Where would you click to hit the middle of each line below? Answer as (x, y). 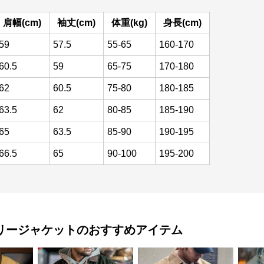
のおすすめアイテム (130, 230)
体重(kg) (129, 23)
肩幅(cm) (22, 23)
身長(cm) (182, 23)
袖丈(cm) (76, 23)
